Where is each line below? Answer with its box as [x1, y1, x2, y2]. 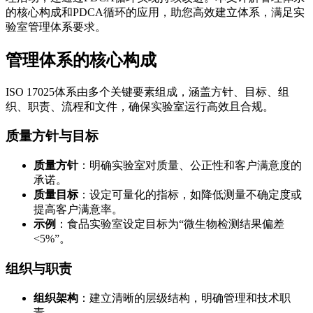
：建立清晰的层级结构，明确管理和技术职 [78, 291, 291, 304]
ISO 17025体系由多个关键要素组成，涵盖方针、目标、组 [6, 85, 289, 98]
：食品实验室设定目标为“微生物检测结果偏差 [56, 218, 284, 231]
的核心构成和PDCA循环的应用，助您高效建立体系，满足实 [6, 6, 305, 18]
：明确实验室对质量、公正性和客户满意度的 [78, 159, 302, 172]
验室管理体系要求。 [6, 20, 106, 33]
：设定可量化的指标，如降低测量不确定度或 [78, 189, 302, 201]
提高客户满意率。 [34, 203, 123, 216]
